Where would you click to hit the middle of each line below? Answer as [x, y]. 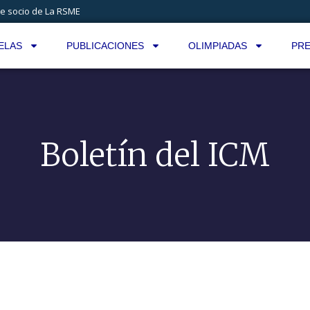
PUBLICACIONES [105, 46]
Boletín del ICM [155, 155]
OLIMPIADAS [217, 46]
